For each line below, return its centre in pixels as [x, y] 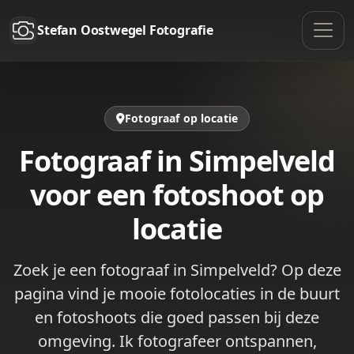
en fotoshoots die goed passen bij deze [177, 317]
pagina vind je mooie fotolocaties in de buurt [177, 293]
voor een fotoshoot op [177, 194]
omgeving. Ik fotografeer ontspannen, [177, 341]
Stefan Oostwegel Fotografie [125, 30]
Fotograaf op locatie [181, 118]
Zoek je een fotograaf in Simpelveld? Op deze [177, 269]
